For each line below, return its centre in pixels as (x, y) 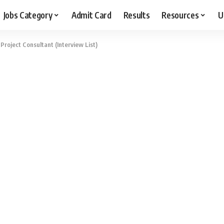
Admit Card (91, 15)
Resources (180, 15)
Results (136, 15)
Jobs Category (28, 15)
